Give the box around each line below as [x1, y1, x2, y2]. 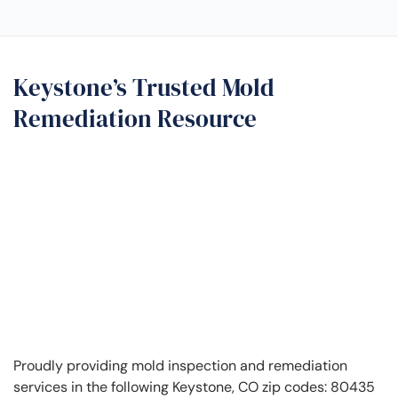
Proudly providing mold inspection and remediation [13, 356, 347, 376]
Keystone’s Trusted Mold [13, 71, 275, 105]
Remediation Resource [13, 102, 257, 136]
